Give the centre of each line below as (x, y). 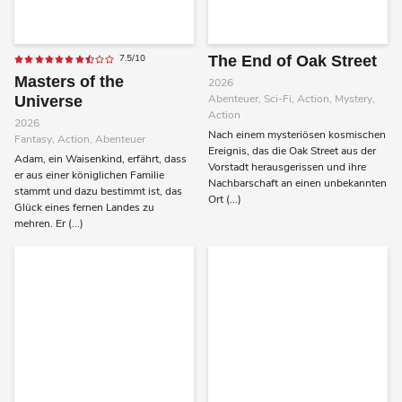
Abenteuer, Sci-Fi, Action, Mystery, (292, 99)
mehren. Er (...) (49, 224)
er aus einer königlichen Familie (89, 175)
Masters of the (69, 82)
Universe (48, 102)
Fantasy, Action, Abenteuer (80, 140)
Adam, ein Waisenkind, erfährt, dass (100, 159)
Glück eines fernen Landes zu (84, 208)
